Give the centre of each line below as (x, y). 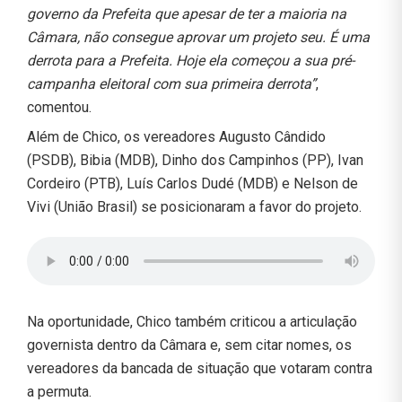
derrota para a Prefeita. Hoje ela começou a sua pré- (191, 60)
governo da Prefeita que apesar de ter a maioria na (187, 13)
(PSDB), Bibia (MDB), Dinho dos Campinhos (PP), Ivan (195, 160)
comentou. (59, 107)
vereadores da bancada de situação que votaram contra (200, 368)
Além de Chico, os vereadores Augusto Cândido (176, 136)
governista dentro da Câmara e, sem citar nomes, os (189, 345)
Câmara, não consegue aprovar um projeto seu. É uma (198, 37)
